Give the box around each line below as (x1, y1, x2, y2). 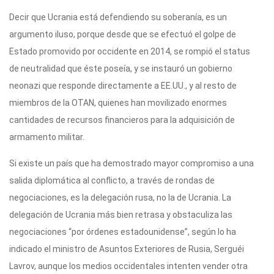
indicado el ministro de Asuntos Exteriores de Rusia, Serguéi (9, 244, 244, 254)
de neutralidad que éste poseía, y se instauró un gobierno (9, 64, 232, 74)
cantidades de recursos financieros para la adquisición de (9, 115, 235, 125)
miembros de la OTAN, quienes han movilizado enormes (9, 98, 227, 108)
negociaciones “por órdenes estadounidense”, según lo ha (9, 227, 236, 237)
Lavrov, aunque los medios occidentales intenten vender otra (9, 261, 248, 272)
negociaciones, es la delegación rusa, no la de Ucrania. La (9, 193, 231, 203)
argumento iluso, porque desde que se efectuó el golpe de (9, 29, 236, 40)
